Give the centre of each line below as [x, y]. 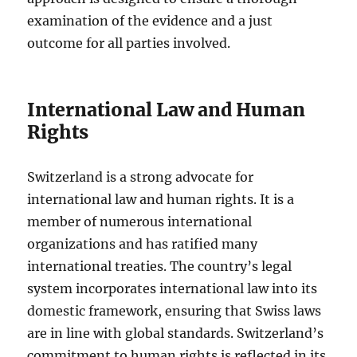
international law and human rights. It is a [161, 200]
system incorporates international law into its [173, 289]
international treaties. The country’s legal [160, 267]
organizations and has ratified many [143, 244]
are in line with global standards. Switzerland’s [176, 333]
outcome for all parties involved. [129, 43]
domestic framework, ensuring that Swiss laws [175, 311]
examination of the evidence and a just [150, 21]
